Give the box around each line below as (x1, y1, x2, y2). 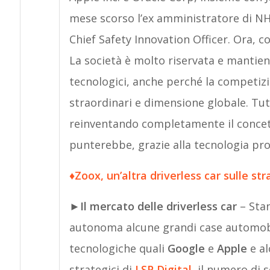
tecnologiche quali (69, 241, 168, 256)
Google (167, 241, 208, 256)
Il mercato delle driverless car (80, 199, 237, 213)
